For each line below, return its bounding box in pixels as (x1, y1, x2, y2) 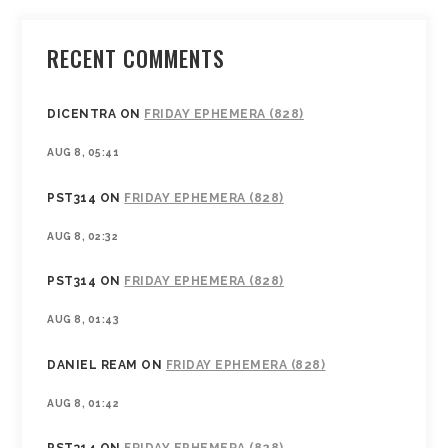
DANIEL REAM (47, 357, 138, 372)
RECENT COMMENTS (47, 42, 226, 75)
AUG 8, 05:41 (47, 146, 120, 159)
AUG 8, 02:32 (47, 229, 119, 242)
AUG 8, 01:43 (47, 313, 120, 326)
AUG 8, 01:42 (47, 396, 120, 409)
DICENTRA (47, 107, 117, 122)
